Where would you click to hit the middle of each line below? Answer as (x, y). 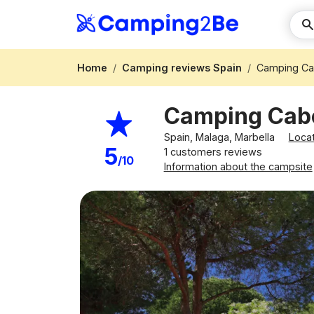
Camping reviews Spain (182, 68)
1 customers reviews (213, 152)
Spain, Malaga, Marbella (220, 137)
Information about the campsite (238, 166)
